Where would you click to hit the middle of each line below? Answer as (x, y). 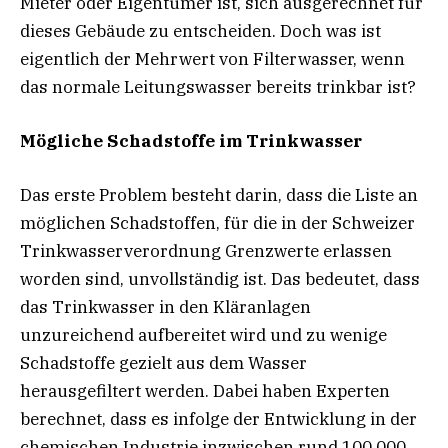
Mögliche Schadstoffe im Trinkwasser (191, 140)
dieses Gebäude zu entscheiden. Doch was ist (200, 30)
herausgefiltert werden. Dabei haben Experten (205, 391)
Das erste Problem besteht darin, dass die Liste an (219, 195)
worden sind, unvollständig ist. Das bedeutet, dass (220, 279)
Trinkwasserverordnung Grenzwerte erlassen (206, 251)
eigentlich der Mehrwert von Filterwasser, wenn (212, 58)
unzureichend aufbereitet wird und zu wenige (203, 335)
